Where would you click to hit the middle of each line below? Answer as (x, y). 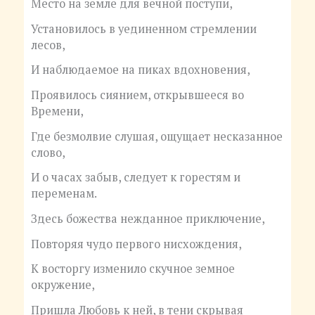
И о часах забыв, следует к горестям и (135, 178)
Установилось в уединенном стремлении (143, 28)
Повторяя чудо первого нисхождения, (136, 244)
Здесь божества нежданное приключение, (148, 218)
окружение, (63, 285)
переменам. (64, 194)
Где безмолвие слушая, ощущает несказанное (156, 136)
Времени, (57, 111)
